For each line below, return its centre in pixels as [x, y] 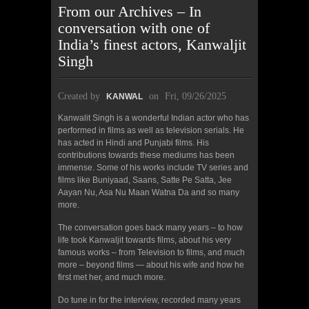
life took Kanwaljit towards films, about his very [144, 240]
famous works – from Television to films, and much [151, 252]
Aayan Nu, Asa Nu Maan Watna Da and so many [149, 192]
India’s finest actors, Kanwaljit [152, 44]
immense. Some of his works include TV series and [153, 167]
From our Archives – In [130, 11]
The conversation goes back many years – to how [150, 227]
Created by [80, 96]
